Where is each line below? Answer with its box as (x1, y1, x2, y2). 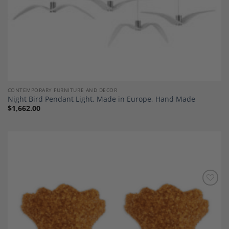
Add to (196, 189, 215, 197)
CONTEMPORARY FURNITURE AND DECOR (7, 86, 118, 94)
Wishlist (194, 196, 217, 204)
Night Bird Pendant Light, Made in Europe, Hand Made (7, 94, 195, 104)
